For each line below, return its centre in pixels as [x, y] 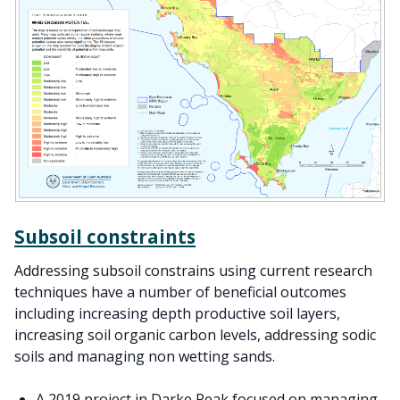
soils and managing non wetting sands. [145, 356]
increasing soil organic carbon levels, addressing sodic [195, 334]
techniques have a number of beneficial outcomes [180, 292]
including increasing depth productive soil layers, [177, 313]
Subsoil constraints [105, 236]
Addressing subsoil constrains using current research [193, 270]
